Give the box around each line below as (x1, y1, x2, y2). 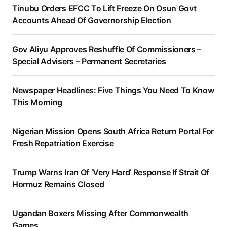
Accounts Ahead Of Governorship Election (12, 15, 171, 26)
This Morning (12, 97, 63, 108)
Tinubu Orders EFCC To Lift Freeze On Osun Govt (12, 3, 197, 14)
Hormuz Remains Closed (12, 179, 104, 190)
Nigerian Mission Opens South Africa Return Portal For (12, 126, 214, 137)
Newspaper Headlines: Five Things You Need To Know (12, 85, 214, 96)
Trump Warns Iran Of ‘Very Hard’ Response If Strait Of (12, 167, 210, 178)
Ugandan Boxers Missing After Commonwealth (12, 208, 188, 219)
